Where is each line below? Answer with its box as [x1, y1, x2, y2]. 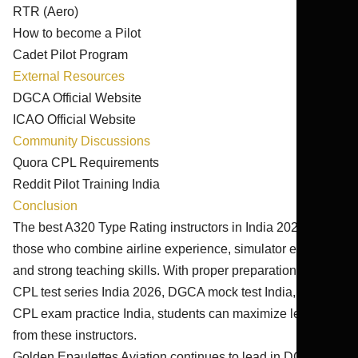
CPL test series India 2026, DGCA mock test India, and [13, 285, 320, 299]
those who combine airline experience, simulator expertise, [13, 242, 344, 256]
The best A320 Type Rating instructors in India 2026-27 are [13, 221, 345, 234]
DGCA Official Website [13, 91, 141, 105]
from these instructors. [13, 328, 137, 342]
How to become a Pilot [13, 26, 141, 40]
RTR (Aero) [13, 5, 78, 18]
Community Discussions [13, 134, 150, 148]
